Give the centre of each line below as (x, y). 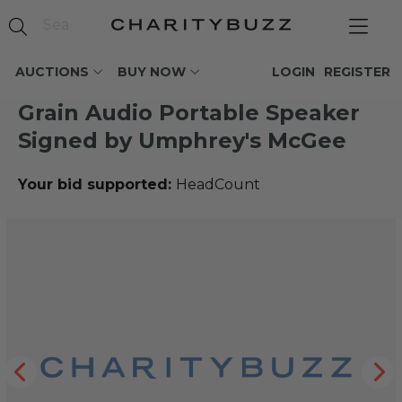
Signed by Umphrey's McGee (182, 140)
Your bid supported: (97, 184)
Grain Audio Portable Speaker (189, 113)
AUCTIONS (52, 72)
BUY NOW (152, 72)
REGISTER (357, 72)
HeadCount (218, 184)
